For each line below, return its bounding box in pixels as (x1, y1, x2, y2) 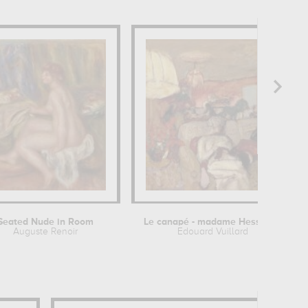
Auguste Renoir (12, 227, 78, 236)
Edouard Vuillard (177, 227, 249, 236)
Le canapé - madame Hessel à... (272, 217, 280, 227)
